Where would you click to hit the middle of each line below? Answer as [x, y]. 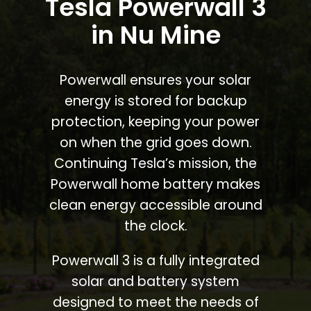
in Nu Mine [155, 35]
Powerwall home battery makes [155, 184]
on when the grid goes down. [155, 142]
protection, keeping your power [155, 121]
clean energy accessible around [155, 205]
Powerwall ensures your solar [155, 80]
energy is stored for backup [155, 101]
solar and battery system [155, 281]
